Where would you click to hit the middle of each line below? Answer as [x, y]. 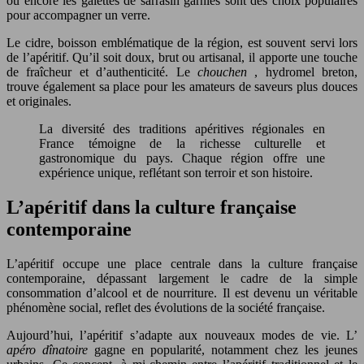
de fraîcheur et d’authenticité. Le [102, 71]
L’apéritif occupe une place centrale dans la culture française [182, 263]
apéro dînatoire [50, 349]
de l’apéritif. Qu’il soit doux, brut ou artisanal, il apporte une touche [182, 57]
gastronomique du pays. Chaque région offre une [182, 158]
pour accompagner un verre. [78, 15]
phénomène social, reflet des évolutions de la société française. [166, 307]
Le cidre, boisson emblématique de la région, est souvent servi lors [182, 42]
